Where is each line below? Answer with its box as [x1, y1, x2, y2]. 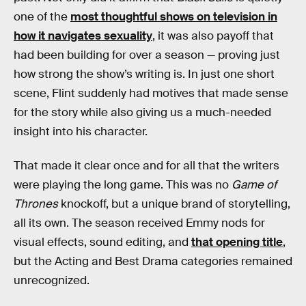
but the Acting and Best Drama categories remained [14, 254, 292, 268]
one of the [14, 10, 70, 25]
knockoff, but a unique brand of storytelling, [58, 197, 290, 211]
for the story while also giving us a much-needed [14, 105, 271, 120]
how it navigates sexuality [14, 29, 152, 44]
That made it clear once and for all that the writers [14, 158, 279, 173]
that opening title [191, 235, 283, 249]
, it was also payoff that [152, 29, 274, 44]
